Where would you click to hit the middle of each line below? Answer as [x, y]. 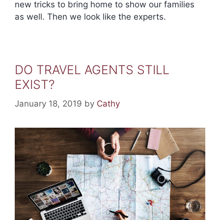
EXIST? [35, 85]
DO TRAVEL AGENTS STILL [92, 70]
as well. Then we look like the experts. [90, 17]
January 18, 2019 [48, 103]
